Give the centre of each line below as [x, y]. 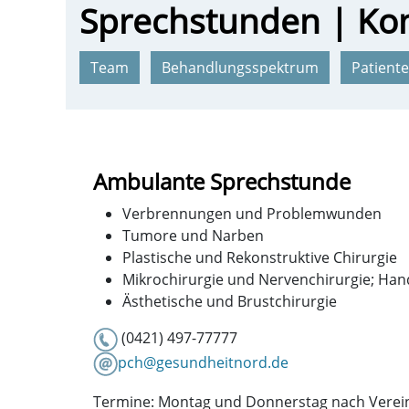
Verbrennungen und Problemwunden [252, 213]
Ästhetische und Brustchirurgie [230, 301]
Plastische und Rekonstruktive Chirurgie [260, 257]
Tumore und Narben [193, 235]
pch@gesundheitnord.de [203, 362]
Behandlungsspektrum [240, 67]
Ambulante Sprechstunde [222, 181]
